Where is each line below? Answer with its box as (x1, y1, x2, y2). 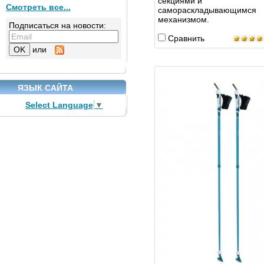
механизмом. (157, 15, 209, 25)
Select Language (25, 100, 93, 110)
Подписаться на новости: (9, 21, 106, 30)
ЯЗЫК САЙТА (18, 83, 73, 93)
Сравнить (167, 34, 204, 44)
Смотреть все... (6, 2, 71, 12)
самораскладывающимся (157, 5, 256, 15)
